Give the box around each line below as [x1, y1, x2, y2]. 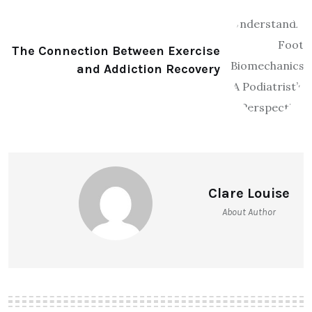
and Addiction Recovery [77, 61, 220, 77]
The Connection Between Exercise [12, 42, 220, 58]
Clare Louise [208, 185, 290, 201]
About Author [222, 205, 276, 218]
